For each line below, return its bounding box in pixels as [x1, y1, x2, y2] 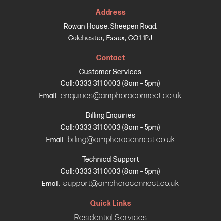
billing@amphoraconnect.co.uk [67, 134, 175, 145]
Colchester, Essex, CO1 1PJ [68, 34, 153, 42]
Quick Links [90, 199, 131, 208]
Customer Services [79, 67, 142, 76]
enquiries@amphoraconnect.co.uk [61, 90, 182, 101]
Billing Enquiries [85, 111, 136, 120]
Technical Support [82, 155, 139, 164]
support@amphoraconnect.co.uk [63, 178, 179, 188]
